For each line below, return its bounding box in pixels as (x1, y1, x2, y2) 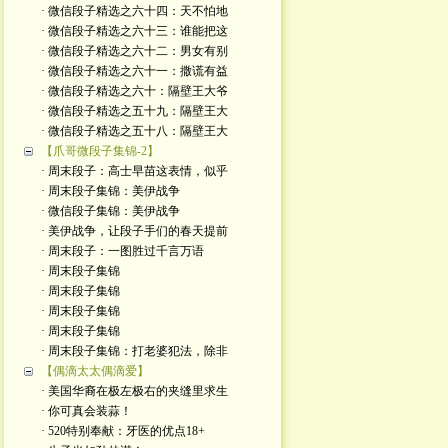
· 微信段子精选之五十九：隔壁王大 (40, 104, 228, 118)
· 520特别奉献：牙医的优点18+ (40, 424, 205, 438)
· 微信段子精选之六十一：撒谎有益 (40, 64, 228, 78)
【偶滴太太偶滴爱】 (40, 364, 149, 378)
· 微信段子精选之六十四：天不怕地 (40, 4, 228, 18)
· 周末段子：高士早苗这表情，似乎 (40, 164, 228, 178)
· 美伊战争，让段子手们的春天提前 (40, 224, 228, 238)
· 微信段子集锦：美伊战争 (40, 204, 180, 218)
